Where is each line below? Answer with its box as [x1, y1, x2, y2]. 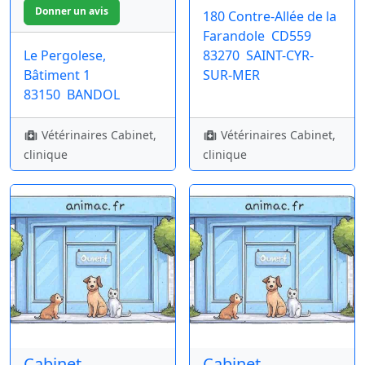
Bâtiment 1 [24, 65, 90, 84]
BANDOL [67, 85, 120, 103]
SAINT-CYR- [246, 46, 314, 64]
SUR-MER [203, 65, 260, 84]
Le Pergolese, [24, 46, 106, 64]
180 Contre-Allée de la [203, 7, 336, 25]
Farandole [203, 26, 265, 45]
